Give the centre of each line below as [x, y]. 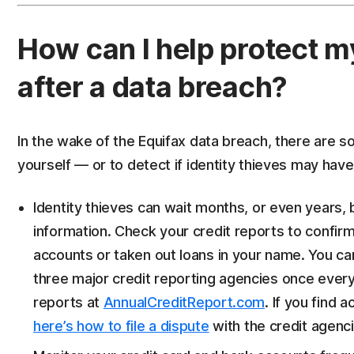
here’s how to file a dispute [121, 326]
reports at [68, 302]
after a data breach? [153, 87]
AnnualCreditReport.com [184, 302]
